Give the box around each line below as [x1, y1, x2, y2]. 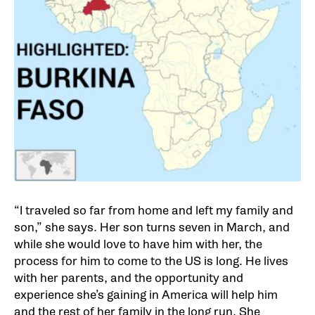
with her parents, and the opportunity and [14, 271, 243, 286]
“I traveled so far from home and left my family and [14, 203, 293, 219]
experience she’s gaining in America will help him [14, 288, 278, 303]
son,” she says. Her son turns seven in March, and [14, 220, 290, 236]
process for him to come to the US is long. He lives [14, 254, 288, 269]
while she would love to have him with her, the [14, 237, 262, 252]
